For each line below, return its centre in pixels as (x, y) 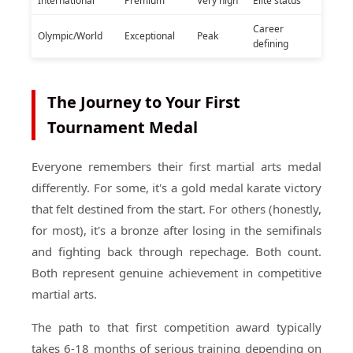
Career (268, 29)
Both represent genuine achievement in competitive (176, 273)
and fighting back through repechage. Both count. (176, 251)
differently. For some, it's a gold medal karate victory (176, 188)
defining (271, 44)
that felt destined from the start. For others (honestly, (176, 209)
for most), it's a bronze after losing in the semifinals (176, 230)
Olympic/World (70, 36)
